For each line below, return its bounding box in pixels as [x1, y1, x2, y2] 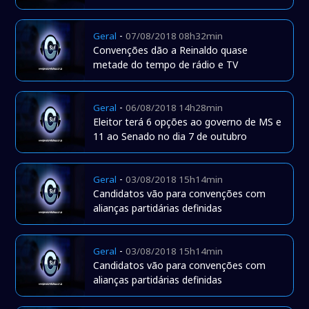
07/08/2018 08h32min [126, 30, 223, 43]
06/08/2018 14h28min [126, 101, 223, 114]
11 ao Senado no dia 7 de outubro [93, 130, 248, 143]
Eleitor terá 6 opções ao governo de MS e [93, 115, 282, 129]
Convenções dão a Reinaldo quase [93, 43, 248, 57]
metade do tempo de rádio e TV [93, 58, 239, 72]
